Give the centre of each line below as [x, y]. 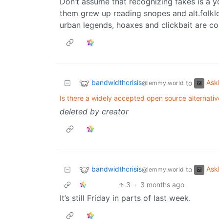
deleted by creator [94, 112]
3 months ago [163, 185]
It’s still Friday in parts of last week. [125, 198]
